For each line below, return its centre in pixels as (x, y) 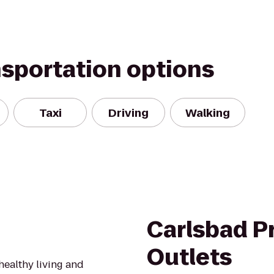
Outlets (189, 257)
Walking (208, 113)
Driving (128, 113)
